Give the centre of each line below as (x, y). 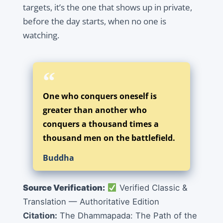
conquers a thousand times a (101, 124)
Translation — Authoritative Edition (92, 202)
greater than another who (95, 110)
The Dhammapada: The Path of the (127, 216)
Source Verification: (64, 188)
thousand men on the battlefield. (109, 138)
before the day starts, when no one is (94, 21)
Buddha (58, 158)
